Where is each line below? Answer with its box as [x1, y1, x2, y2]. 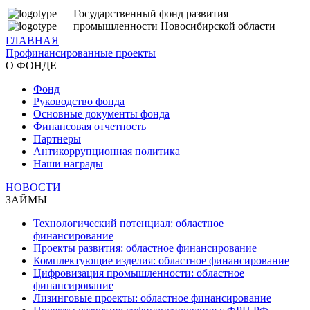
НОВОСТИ [6, 181, 61, 193]
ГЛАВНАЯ [6, 35, 59, 46]
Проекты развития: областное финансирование [33, 242, 257, 254]
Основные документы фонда [33, 108, 170, 120]
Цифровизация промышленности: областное [33, 267, 244, 279]
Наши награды [33, 158, 103, 170]
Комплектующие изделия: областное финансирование [33, 255, 289, 266]
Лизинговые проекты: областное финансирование [33, 292, 271, 304]
